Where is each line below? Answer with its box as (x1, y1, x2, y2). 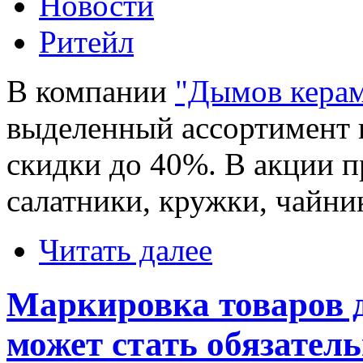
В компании (6, 73, 175, 109)
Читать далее (39, 232, 212, 267)
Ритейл (39, 23, 134, 59)
